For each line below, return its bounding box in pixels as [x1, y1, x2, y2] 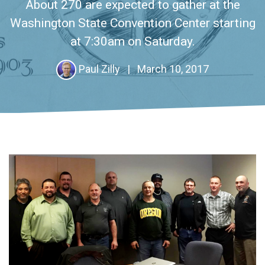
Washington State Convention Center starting [9, 15, 256, 30]
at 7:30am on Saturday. [70, 34, 195, 49]
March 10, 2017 [135, 62, 209, 75]
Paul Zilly [76, 62, 122, 75]
